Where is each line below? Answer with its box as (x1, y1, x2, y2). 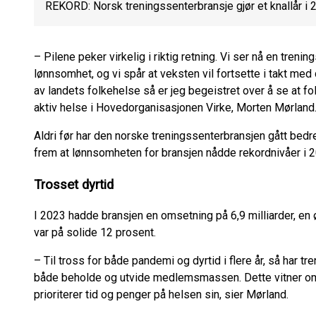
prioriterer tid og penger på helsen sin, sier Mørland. (34, 288, 288, 302)
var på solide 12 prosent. (34, 226, 156, 240)
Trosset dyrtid (34, 176, 114, 193)
